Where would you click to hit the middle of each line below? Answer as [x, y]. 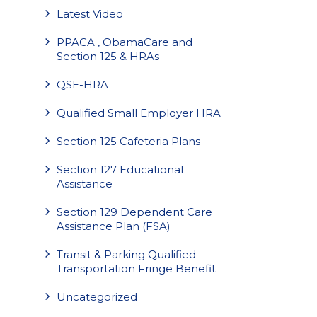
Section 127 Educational [120, 169]
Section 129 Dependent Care [134, 212]
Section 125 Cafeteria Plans [128, 141]
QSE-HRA [82, 85]
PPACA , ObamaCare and [125, 42]
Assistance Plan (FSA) [114, 226]
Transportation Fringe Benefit [136, 269]
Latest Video [90, 14]
